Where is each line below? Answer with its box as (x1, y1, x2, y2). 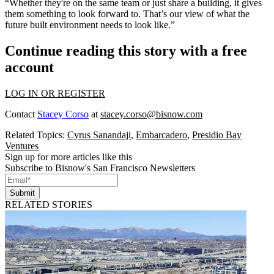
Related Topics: (5, 129, 67, 140)
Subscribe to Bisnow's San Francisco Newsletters (5, 162, 195, 173)
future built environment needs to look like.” (5, 20, 175, 31)
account (5, 59, 54, 76)
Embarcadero (136, 129, 187, 140)
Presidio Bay (192, 129, 242, 140)
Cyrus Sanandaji (67, 129, 131, 140)
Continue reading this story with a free (5, 43, 247, 59)
